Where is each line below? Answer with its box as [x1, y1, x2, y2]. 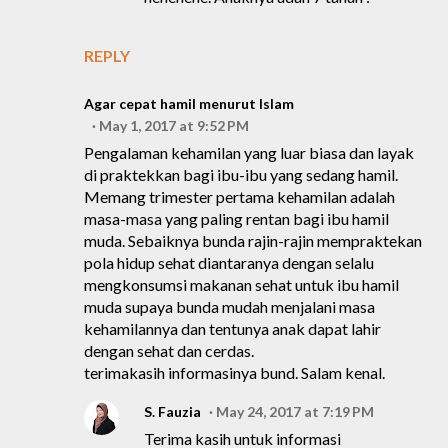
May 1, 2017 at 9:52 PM [99, 117, 249, 134]
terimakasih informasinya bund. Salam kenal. [84, 363, 385, 382]
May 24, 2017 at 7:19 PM [216, 403, 374, 420]
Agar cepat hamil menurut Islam [84, 95, 294, 112]
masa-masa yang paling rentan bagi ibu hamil [84, 209, 389, 228]
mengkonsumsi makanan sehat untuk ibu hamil [84, 275, 399, 294]
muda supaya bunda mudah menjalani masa [84, 297, 375, 316]
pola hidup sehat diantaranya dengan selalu [84, 253, 374, 272]
